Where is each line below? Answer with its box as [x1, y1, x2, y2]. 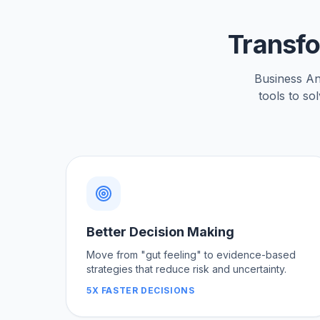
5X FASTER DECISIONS [86, 284, 195, 296]
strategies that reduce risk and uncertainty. [86, 262, 286, 275]
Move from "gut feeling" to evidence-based [86, 248, 296, 261]
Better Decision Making [86, 224, 234, 239]
